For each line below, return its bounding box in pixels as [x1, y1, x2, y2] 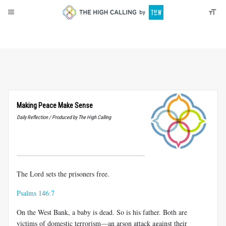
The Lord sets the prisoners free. [17, 168, 109, 179]
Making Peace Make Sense [17, 101, 93, 109]
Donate [31, 29, 51, 37]
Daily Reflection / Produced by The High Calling [17, 114, 111, 121]
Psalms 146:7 [17, 188, 54, 198]
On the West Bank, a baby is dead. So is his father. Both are [17, 207, 187, 217]
